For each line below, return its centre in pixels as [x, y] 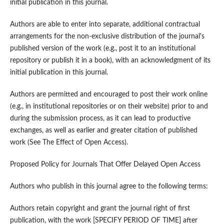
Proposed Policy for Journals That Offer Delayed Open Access [105, 165]
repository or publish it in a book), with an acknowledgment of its [110, 61]
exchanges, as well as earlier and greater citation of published [103, 131]
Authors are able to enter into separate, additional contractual [105, 25]
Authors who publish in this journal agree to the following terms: [109, 187]
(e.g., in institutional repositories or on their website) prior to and [109, 107]
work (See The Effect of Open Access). [69, 143]
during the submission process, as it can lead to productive [100, 119]
